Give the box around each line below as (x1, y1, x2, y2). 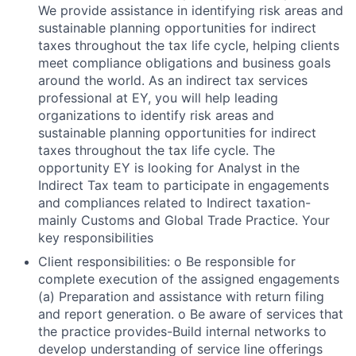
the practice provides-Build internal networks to (38, 323, 327, 339)
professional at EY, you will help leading (38, 90, 278, 106)
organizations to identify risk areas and (38, 107, 274, 123)
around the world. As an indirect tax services (38, 72, 308, 88)
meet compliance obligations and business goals (38, 55, 331, 71)
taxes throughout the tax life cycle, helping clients (38, 37, 339, 53)
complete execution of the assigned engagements (38, 271, 339, 287)
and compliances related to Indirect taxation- (38, 195, 311, 211)
